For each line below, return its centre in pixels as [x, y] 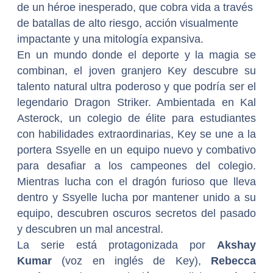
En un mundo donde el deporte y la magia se [136, 55]
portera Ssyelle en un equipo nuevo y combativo [136, 150]
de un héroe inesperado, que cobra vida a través [135, 8]
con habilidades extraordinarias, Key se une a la [136, 134]
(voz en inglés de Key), [131, 261]
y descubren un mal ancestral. [90, 229]
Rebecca [233, 261]
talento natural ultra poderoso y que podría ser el [136, 87]
